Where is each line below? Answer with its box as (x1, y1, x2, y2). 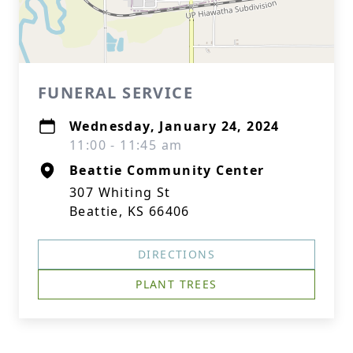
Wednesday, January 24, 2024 (69, 117, 280, 135)
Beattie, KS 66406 (69, 203, 190, 220)
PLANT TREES (136, 277, 217, 292)
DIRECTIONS (138, 247, 215, 262)
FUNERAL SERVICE (38, 82, 193, 103)
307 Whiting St (69, 184, 171, 201)
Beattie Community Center (69, 162, 265, 179)
